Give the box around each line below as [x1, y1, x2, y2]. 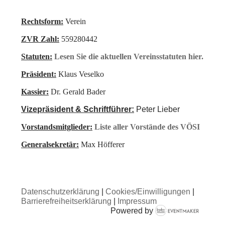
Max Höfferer [79, 140, 125, 149]
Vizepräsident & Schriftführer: [21, 105, 134, 114]
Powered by [110, 206, 155, 215]
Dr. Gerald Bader [49, 87, 105, 96]
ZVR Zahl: [21, 35, 59, 44]
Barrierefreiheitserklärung [21, 197, 111, 206]
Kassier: [21, 87, 49, 96]
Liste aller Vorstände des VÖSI [94, 123, 200, 132]
